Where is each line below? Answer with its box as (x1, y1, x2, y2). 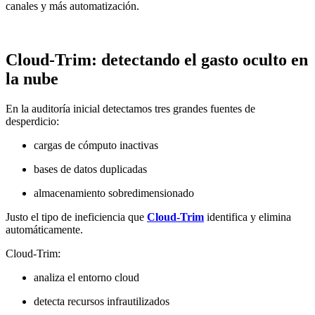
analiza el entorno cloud (34, 271, 139, 283)
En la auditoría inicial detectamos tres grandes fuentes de (6, 102, 255, 115)
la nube (6, 69, 58, 88)
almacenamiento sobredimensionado (34, 186, 194, 199)
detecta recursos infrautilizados (34, 295, 169, 307)
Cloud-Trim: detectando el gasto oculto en (6, 50, 308, 69)
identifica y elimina (204, 210, 291, 223)
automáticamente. (6, 223, 83, 236)
